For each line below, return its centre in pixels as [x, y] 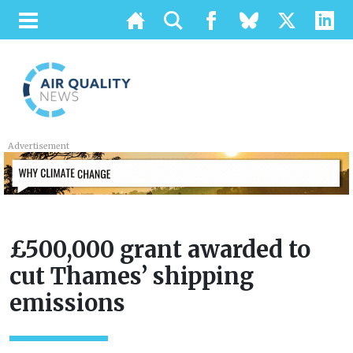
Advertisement [39, 146]
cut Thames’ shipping [132, 277]
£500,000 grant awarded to [160, 250]
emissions [67, 304]
